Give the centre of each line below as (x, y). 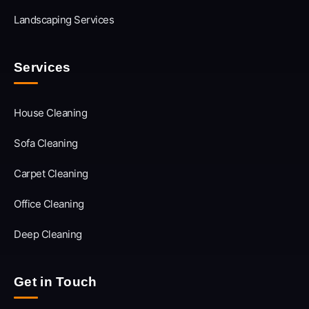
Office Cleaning (49, 203)
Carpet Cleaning (51, 173)
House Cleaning (50, 112)
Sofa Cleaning (46, 143)
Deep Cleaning (48, 234)
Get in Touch (56, 281)
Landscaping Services (64, 19)
